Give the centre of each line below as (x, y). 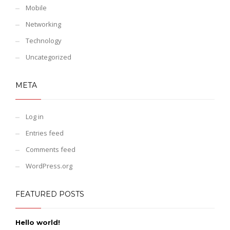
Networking (43, 24)
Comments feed (51, 149)
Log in (35, 117)
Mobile (36, 8)
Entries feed (45, 133)
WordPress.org (49, 166)
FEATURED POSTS (50, 194)
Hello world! (38, 222)
